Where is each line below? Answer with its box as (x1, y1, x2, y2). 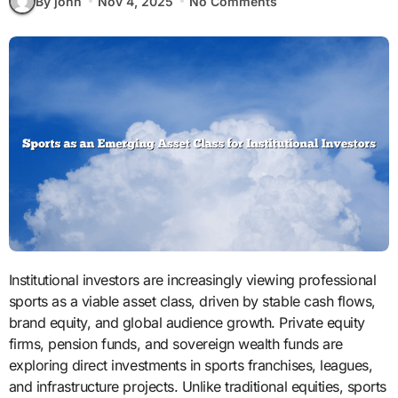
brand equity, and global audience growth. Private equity (8, 313, 365, 331)
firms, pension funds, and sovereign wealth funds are (8, 334, 343, 353)
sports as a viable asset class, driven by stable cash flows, (8, 291, 376, 310)
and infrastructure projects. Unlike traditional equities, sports (8, 377, 386, 395)
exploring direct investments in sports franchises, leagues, (8, 355, 373, 374)
